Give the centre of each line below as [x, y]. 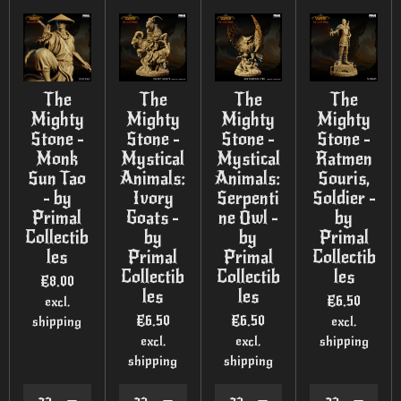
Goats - [153, 218]
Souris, [344, 179]
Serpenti [248, 199]
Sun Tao [57, 179]
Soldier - [344, 199]
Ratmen [344, 159]
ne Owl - [248, 218]
